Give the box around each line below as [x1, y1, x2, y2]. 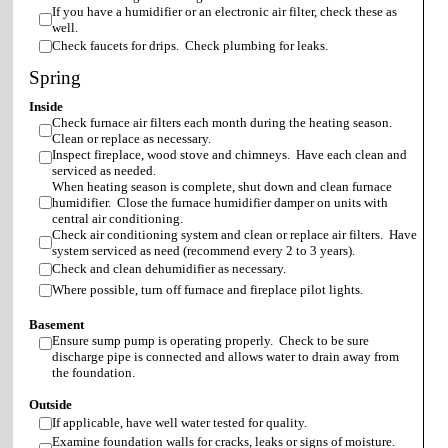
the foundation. [52, 364, 135, 380]
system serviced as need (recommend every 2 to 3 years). [52, 242, 355, 258]
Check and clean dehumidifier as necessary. [52, 260, 286, 276]
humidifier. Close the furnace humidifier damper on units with [52, 194, 388, 210]
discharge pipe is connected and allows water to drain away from [52, 348, 399, 364]
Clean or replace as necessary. [52, 130, 211, 146]
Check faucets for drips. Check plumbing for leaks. [52, 37, 328, 53]
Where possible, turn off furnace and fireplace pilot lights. [52, 281, 363, 297]
